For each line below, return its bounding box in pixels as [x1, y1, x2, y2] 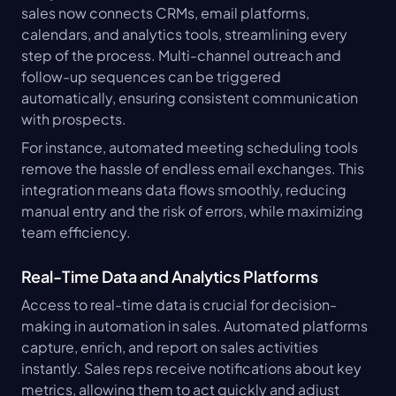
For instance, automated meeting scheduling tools [21, 137, 358, 156]
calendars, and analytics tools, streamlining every [21, 24, 347, 43]
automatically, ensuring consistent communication [21, 88, 358, 107]
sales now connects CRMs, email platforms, [21, 3, 309, 22]
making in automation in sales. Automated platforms [21, 316, 368, 335]
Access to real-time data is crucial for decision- [21, 294, 337, 314]
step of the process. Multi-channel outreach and [21, 45, 341, 65]
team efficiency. [21, 222, 131, 241]
